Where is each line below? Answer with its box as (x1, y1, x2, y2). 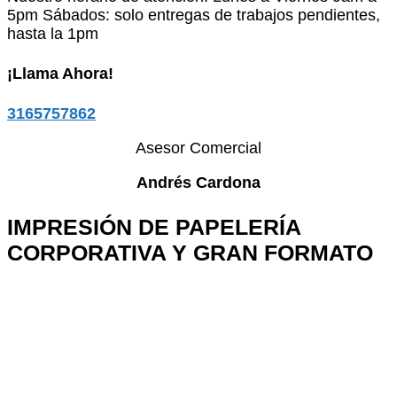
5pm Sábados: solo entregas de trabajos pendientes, (7, 6, 380, 25)
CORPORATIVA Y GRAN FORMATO (7, 239, 373, 265)
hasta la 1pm (7, 25, 98, 43)
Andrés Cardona (136, 173, 261, 191)
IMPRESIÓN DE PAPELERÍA (7, 214, 300, 239)
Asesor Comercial (136, 138, 261, 157)
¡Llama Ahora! (7, 64, 113, 82)
